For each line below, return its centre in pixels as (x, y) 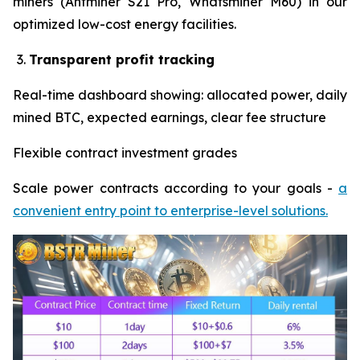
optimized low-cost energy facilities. (125, 24)
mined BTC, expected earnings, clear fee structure (170, 117)
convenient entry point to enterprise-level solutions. (170, 210)
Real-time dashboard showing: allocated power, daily (180, 94)
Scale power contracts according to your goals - (176, 188)
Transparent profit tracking (122, 59)
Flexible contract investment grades (125, 152)
